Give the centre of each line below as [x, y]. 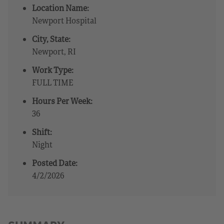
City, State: [51, 39]
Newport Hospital [64, 20]
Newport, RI [54, 51]
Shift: [42, 132]
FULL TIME [53, 82]
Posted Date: [55, 163]
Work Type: [53, 70]
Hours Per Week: [62, 101]
